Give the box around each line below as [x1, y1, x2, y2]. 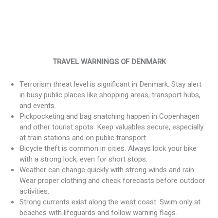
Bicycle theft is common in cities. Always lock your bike [19, 143, 197, 154]
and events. [19, 100, 56, 111]
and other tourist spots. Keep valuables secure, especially [19, 122, 203, 132]
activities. [19, 186, 49, 197]
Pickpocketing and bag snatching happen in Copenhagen [19, 111, 200, 122]
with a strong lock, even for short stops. [19, 154, 147, 164]
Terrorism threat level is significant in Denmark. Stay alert [19, 79, 201, 90]
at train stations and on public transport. [19, 132, 147, 143]
